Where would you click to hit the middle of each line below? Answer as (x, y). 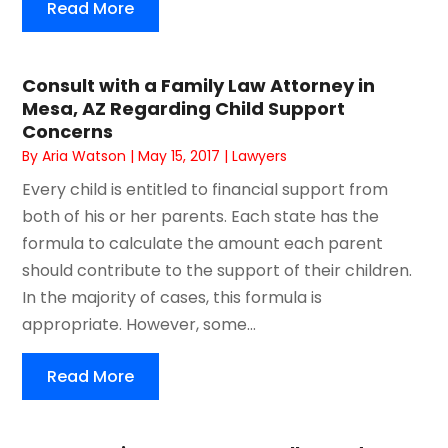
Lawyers (260, 155)
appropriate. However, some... (139, 324)
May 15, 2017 (179, 155)
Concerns (68, 131)
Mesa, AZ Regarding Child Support (184, 108)
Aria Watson (84, 155)
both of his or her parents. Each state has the (201, 216)
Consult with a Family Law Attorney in (199, 85)
